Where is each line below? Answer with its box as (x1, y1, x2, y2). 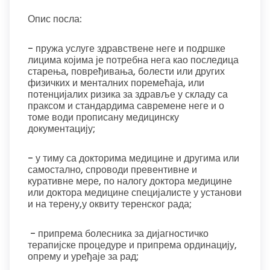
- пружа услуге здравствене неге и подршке (28, 42, 225, 55)
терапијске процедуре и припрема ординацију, (28, 238, 237, 252)
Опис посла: (28, 12, 82, 26)
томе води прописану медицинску (28, 110, 179, 124)
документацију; (28, 122, 98, 136)
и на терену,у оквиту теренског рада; (28, 197, 192, 211)
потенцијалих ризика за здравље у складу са (28, 87, 228, 101)
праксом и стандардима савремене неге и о (28, 99, 224, 113)
